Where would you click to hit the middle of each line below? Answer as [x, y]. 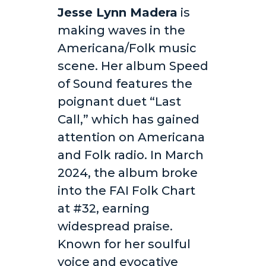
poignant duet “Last [119, 102]
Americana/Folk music [127, 48]
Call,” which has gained [128, 120]
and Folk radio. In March [130, 155]
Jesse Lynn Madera [117, 13]
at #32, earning [103, 209]
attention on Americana [131, 137]
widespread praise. [115, 227]
